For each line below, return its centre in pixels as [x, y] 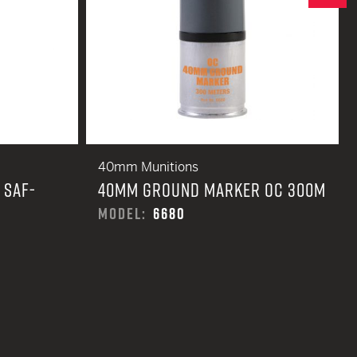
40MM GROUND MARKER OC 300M [212, 190]
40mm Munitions [148, 167]
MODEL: [122, 214]
